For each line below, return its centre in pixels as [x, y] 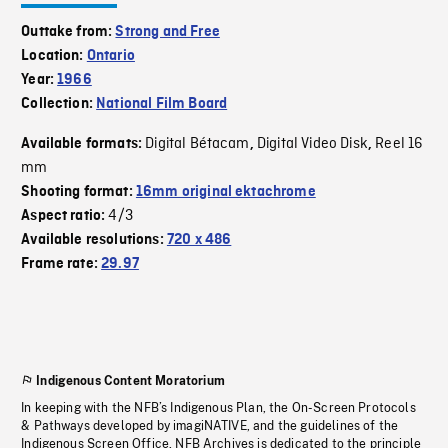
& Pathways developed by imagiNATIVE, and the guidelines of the [210, 426]
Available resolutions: [94, 240]
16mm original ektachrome [225, 192]
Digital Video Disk [312, 144]
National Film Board [162, 104]
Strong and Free [167, 32]
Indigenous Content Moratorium [130, 381]
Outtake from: [68, 32]
